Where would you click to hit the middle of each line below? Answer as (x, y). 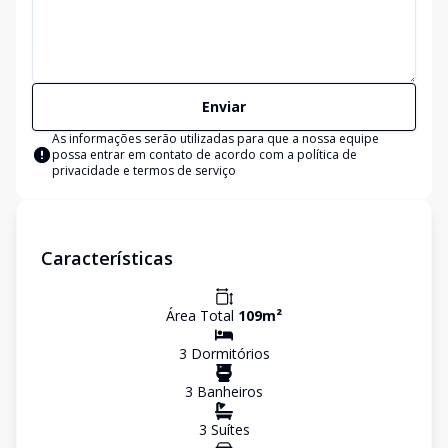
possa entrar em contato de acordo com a (174, 154)
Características (107, 258)
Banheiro (224, 391)
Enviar (224, 106)
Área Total (202, 315)
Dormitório (224, 353)
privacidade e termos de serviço (144, 170)
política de (327, 154)
